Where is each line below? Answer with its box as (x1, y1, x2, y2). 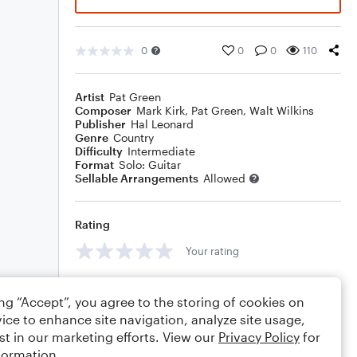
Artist (75, 90, 104, 104)
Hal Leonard (131, 117, 194, 131)
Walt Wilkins (249, 104, 314, 117)
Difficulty (75, 144, 123, 158)
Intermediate (127, 144, 195, 158)
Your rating (186, 244, 239, 257)
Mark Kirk (136, 104, 185, 117)
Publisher (75, 117, 126, 131)
